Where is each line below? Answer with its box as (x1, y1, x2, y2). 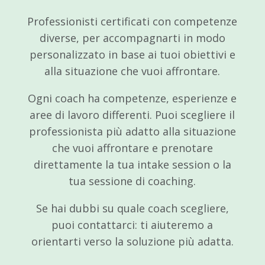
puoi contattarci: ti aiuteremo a (51, 217, 214, 232)
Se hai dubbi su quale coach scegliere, (35, 201, 229, 215)
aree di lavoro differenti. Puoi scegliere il (30, 107, 235, 122)
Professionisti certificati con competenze (27, 14, 238, 28)
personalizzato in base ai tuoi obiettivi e (29, 47, 235, 62)
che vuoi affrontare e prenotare (51, 140, 213, 155)
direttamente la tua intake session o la (33, 157, 231, 172)
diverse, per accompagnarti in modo (39, 30, 225, 45)
